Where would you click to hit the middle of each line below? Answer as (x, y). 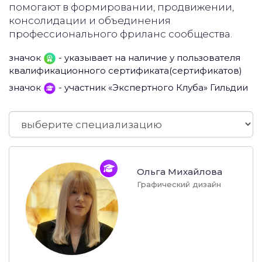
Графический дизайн (179, 185)
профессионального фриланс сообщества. (120, 34)
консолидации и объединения (90, 20)
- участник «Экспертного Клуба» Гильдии (152, 87)
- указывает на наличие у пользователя (148, 58)
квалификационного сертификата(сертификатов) (125, 71)
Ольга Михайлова (180, 172)
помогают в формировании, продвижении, (121, 7)
